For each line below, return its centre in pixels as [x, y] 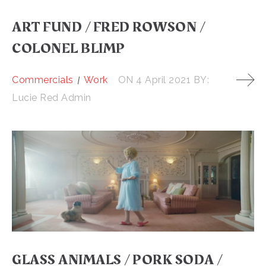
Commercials [43, 80]
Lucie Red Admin [52, 98]
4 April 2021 [163, 80]
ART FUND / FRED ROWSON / [108, 28]
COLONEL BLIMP [69, 49]
